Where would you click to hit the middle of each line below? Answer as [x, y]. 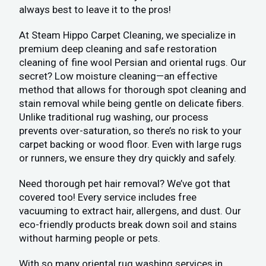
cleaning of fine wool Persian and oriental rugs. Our [133, 63]
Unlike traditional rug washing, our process [114, 117]
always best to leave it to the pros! [95, 10]
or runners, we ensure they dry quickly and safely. [128, 158]
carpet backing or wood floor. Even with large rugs [131, 145]
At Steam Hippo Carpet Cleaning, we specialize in [128, 35]
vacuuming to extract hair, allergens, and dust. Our [130, 211]
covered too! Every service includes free [108, 197]
